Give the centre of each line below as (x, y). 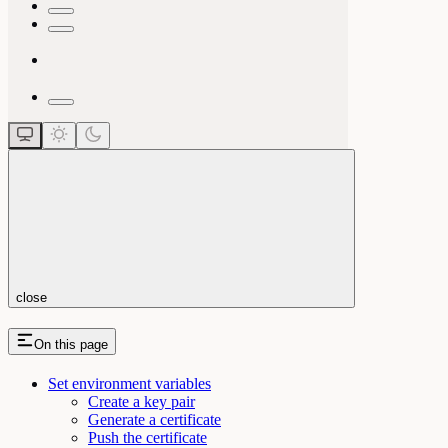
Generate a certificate (154, 419)
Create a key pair (141, 401)
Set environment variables (129, 383)
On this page (71, 344)
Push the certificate (147, 437)
